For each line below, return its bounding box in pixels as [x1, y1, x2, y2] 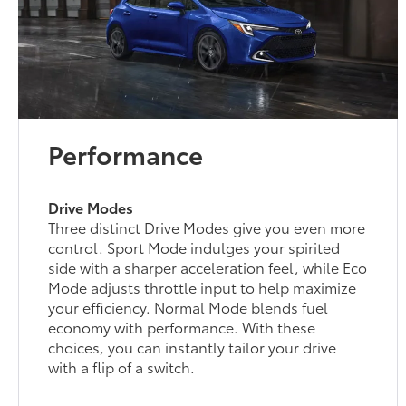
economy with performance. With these [48, 315, 316, 337]
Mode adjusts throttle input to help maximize [48, 275, 357, 297]
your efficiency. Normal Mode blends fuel [48, 295, 329, 317]
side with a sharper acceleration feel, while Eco [48, 256, 368, 277]
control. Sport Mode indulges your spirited [48, 236, 341, 257]
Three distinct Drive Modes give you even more [48, 216, 366, 237]
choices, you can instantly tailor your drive [48, 335, 337, 357]
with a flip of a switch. [48, 355, 196, 377]
